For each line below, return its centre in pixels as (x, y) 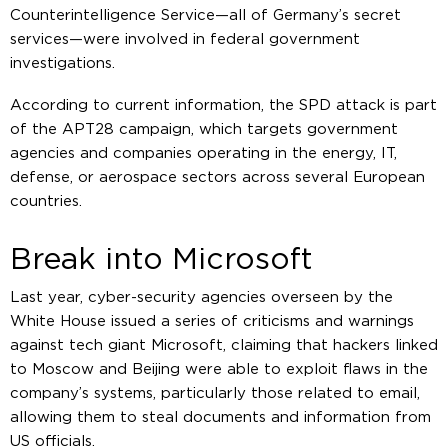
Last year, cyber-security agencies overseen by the (201, 297)
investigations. (62, 63)
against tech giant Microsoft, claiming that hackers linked (224, 345)
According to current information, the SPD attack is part (223, 105)
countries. (46, 201)
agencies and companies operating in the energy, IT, (203, 153)
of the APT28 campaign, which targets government (204, 129)
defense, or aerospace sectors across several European (217, 177)
